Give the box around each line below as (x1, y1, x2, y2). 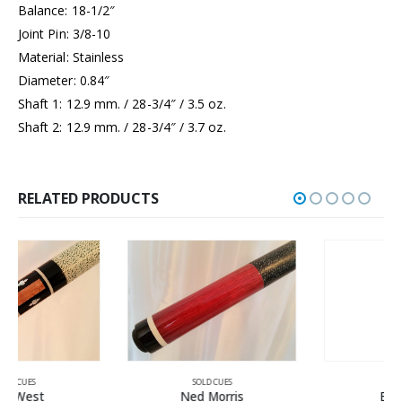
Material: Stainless (18, 48, 125, 66)
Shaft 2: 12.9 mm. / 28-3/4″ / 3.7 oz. (18, 118, 226, 135)
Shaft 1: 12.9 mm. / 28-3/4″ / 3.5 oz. (18, 94, 226, 112)
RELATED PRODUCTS (18, 188, 159, 208)
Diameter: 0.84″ (18, 71, 110, 89)
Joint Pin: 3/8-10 (18, 24, 111, 42)
